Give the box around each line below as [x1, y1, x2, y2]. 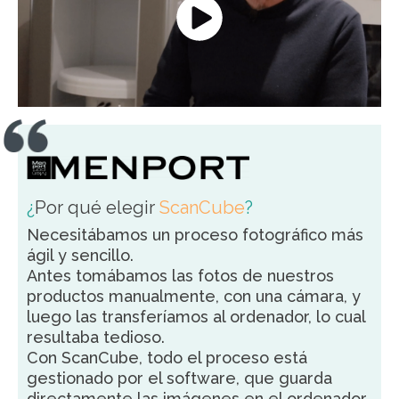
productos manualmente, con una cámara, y [27, 287, 361, 306]
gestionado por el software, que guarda [27, 369, 332, 388]
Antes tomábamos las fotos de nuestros [27, 266, 334, 286]
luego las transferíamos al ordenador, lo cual [27, 307, 365, 327]
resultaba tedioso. [27, 328, 165, 347]
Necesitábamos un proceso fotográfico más [27, 225, 363, 245]
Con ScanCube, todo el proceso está [27, 348, 307, 368]
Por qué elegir [35, 197, 159, 219]
